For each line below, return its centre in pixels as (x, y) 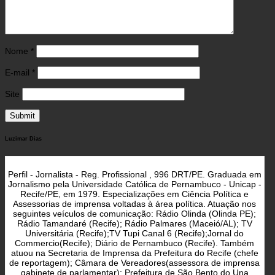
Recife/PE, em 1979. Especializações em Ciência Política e (135, 194)
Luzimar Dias (23, 139)
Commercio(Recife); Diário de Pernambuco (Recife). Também (135, 243)
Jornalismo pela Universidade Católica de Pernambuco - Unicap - (134, 184)
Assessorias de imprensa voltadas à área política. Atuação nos (135, 204)
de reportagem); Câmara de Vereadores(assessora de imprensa (135, 263)
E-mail (18, 73)
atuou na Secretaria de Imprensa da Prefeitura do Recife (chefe (134, 253)
